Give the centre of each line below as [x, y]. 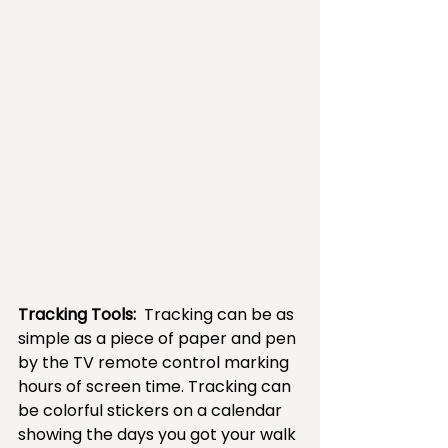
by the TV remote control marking [155, 362]
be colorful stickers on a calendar [152, 410]
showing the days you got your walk [159, 434]
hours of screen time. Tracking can [156, 386]
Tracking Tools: [79, 314]
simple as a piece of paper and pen [159, 338]
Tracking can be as [219, 314]
